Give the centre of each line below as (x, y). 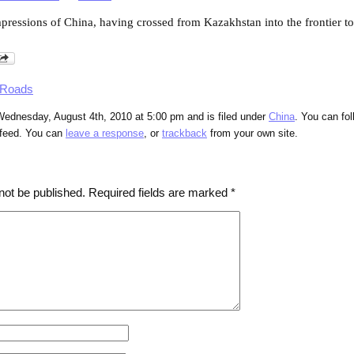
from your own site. (252, 134)
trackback (185, 134)
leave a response (105, 134)
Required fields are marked (160, 193)
